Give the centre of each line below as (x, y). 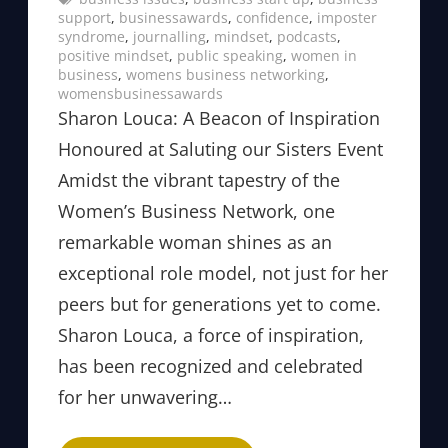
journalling (169, 37)
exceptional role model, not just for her (223, 273)
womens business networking (225, 75)
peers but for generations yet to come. (219, 304)
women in (324, 56)
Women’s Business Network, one (196, 211)
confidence (272, 18)
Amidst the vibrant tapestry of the (199, 180)
